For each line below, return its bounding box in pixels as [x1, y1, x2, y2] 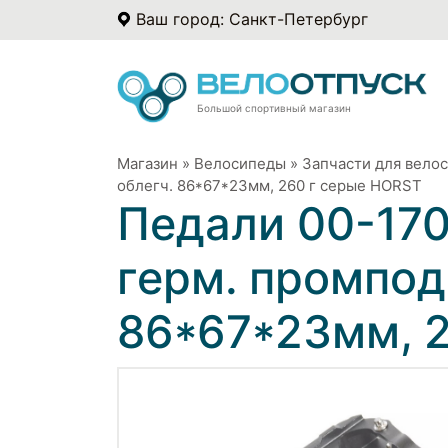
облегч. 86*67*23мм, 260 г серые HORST [117, 175, 422, 195]
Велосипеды [194, 153, 286, 173]
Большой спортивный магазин [197, 101, 351, 114]
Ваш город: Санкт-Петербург [136, 9, 368, 29]
